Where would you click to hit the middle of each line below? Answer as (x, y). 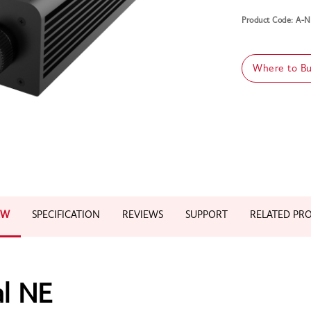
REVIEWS (143, 215)
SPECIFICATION (66, 215)
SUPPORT (207, 215)
